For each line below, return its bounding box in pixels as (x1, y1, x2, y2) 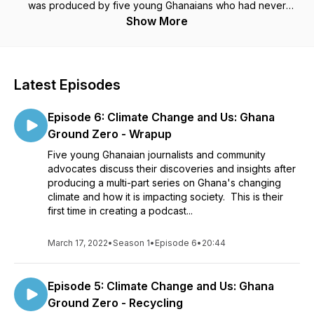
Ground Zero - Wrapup (48, 127, 172, 141)
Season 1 (113, 238, 150, 248)
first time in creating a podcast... (48, 205, 193, 217)
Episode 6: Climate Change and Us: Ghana (48, 110, 275, 124)
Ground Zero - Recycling (48, 296, 183, 310)
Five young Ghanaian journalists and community (48, 149, 266, 161)
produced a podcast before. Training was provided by (30, 13, 284, 25)
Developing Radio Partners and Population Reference (32, 27, 282, 39)
